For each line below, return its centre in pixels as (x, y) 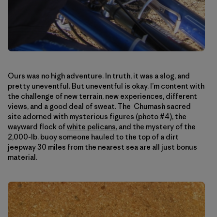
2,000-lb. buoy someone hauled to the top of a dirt (93, 137)
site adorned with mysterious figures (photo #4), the (97, 117)
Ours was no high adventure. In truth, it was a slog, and (99, 76)
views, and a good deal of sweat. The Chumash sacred (99, 107)
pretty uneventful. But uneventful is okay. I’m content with (106, 86)
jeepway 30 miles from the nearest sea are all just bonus (102, 147)
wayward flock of (37, 127)
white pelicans (91, 127)
